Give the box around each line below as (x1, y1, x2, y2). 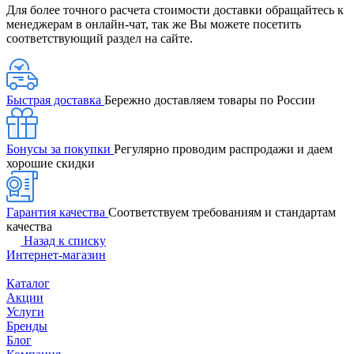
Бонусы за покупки (6, 141, 114, 156)
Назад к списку (24, 233, 106, 247)
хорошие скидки (6, 156, 95, 170)
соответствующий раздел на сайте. (6, 31, 196, 45)
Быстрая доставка (6, 92, 104, 107)
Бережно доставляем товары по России (104, 92, 315, 107)
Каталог (6, 276, 50, 290)
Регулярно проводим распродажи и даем (114, 141, 333, 156)
